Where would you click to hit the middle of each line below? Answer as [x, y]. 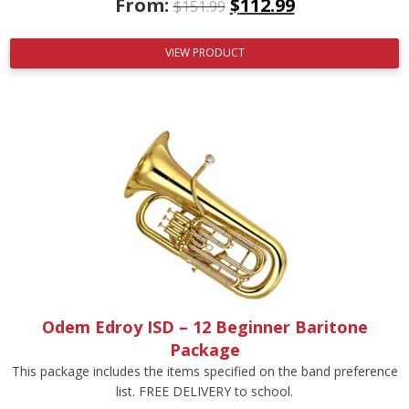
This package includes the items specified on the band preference [204, 372]
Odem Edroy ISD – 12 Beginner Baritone [204, 327]
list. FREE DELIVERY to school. [204, 392]
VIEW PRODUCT [204, 53]
